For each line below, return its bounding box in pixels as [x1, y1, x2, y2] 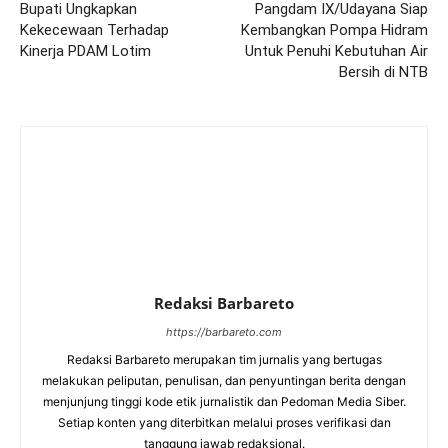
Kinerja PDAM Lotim [20, 42, 151, 61]
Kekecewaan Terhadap [20, 21, 169, 40]
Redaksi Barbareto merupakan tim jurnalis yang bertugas [66, 352, 382, 368]
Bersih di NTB [338, 63, 428, 82]
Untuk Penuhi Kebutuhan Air [244, 42, 428, 61]
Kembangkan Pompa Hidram [240, 21, 428, 40]
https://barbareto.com [166, 325, 282, 340]
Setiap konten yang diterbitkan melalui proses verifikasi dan [57, 415, 391, 431]
